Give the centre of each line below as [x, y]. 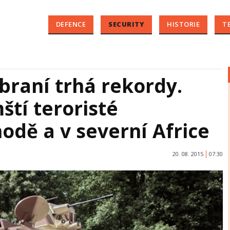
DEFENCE [71, 24]
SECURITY [126, 24]
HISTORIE [183, 24]
